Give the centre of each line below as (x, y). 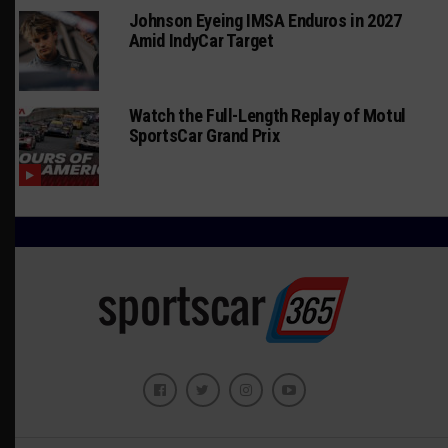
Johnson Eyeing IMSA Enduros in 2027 (265, 20)
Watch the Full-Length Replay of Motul (267, 115)
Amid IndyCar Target (201, 40)
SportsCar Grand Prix (204, 135)
